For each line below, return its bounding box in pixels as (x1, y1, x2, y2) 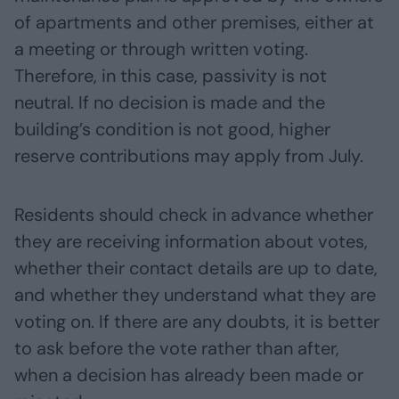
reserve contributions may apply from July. (14, 143, 363, 167)
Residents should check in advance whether (14, 202, 373, 226)
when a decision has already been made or (14, 362, 363, 387)
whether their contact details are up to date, (14, 256, 378, 280)
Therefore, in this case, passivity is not (14, 63, 327, 87)
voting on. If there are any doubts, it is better (14, 309, 379, 333)
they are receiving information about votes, (14, 229, 368, 253)
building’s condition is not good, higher (14, 117, 330, 141)
